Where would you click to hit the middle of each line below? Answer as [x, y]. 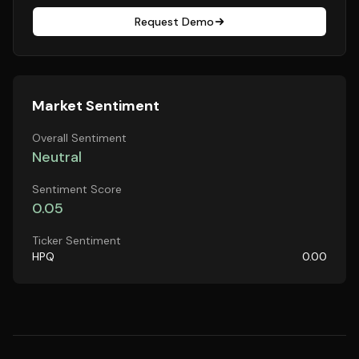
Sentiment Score [77, 189]
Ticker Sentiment [77, 240]
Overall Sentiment [79, 138]
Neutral [57, 157]
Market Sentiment [96, 106]
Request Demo [174, 22]
